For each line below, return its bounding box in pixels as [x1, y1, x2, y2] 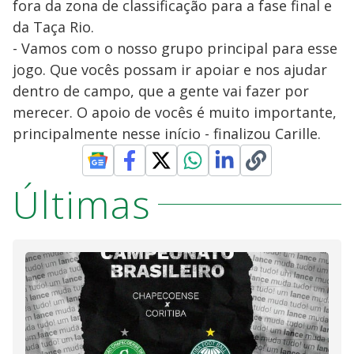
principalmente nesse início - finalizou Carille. [13, 123, 321, 143]
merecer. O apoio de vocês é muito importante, [13, 102, 337, 122]
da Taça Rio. [13, 17, 94, 36]
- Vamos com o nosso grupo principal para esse [13, 38, 337, 58]
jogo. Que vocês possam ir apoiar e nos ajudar [13, 59, 327, 79]
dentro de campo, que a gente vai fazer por [13, 81, 309, 100]
